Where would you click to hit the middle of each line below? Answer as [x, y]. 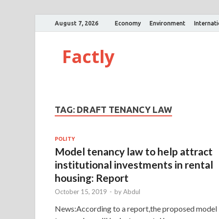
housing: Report [92, 177]
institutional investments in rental [134, 164]
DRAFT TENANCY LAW [124, 109]
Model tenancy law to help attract [134, 151]
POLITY [65, 139]
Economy [128, 23]
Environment [167, 23]
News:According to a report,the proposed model [136, 208]
